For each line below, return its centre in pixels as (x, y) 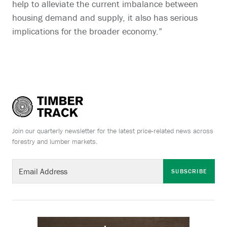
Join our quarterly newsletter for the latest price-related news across (113, 130)
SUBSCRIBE (189, 171)
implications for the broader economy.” (87, 31)
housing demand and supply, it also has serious (105, 18)
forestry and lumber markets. (55, 141)
